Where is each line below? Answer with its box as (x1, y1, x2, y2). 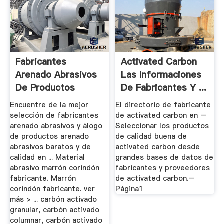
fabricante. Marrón (9, 173, 76, 184)
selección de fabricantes (9, 110, 98, 121)
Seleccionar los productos (115, 121, 209, 131)
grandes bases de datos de (115, 152, 214, 163)
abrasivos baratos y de (9, 142, 91, 152)
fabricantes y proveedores (115, 163, 210, 173)
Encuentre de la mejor (9, 100, 88, 110)
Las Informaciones (121, 68, 202, 81)
